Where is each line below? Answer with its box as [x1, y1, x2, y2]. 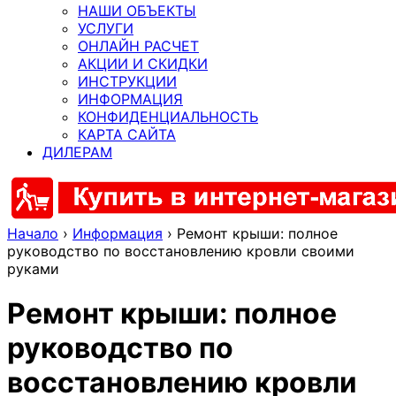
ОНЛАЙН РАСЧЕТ [78, 36, 199, 55]
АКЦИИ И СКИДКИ [78, 54, 208, 72]
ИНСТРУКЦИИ [78, 72, 177, 90]
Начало [7, 224, 58, 242]
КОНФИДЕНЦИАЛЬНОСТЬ [78, 107, 258, 126]
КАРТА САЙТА [78, 125, 176, 143]
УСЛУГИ [78, 19, 133, 37]
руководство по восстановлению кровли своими [7, 241, 354, 260]
